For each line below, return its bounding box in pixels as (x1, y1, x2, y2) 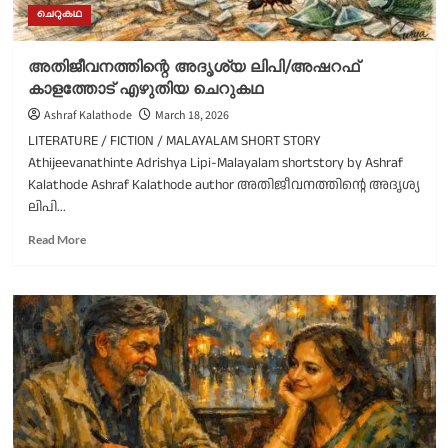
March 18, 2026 (154, 106, 229, 124)
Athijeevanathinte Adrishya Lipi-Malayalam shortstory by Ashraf (27, 152, 403, 173)
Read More (27, 231, 86, 247)
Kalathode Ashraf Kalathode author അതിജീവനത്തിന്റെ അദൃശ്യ (27, 174, 420, 195)
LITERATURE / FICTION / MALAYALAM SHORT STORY (27, 130, 321, 151)
